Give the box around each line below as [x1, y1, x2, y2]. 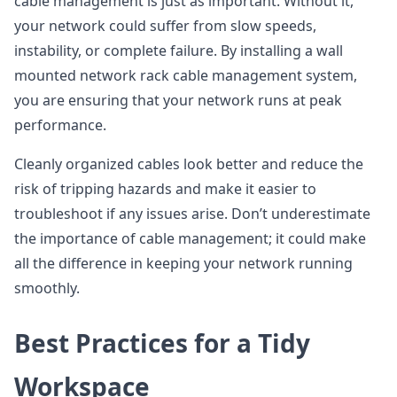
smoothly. [14, 278, 80, 299]
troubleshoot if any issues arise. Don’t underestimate [14, 204, 370, 224]
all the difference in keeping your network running [14, 253, 353, 274]
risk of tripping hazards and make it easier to [14, 179, 316, 199]
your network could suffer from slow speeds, [14, 16, 316, 36]
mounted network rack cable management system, [14, 66, 357, 86]
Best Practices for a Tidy [14, 326, 310, 361]
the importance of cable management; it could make [14, 229, 366, 249]
